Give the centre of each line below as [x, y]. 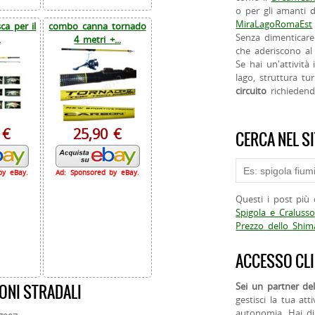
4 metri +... [97, 39]
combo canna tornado [97, 26]
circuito [251, 91]
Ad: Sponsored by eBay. [97, 172]
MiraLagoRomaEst [274, 24]
